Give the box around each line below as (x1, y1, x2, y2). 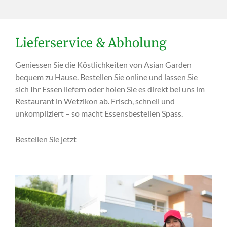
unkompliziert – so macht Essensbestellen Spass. (15, 108, 183, 119)
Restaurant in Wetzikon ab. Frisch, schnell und (15, 96, 175, 106)
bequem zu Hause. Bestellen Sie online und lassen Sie (15, 72, 198, 82)
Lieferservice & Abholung (15, 35, 167, 51)
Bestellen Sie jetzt (15, 134, 77, 144)
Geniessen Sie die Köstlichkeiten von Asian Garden (15, 60, 192, 70)
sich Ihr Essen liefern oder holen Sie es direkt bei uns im (15, 84, 205, 94)
